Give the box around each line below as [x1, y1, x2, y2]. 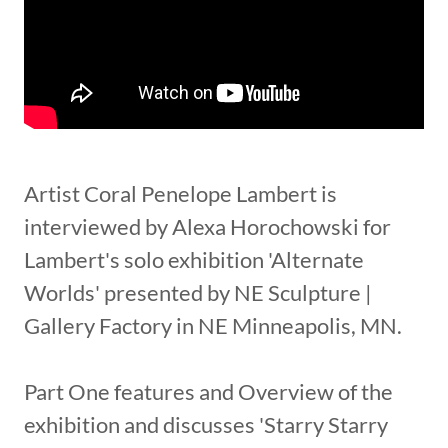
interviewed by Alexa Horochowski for [24, 212, 391, 240]
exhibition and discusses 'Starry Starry [24, 410, 388, 438]
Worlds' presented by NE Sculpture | [24, 278, 372, 306]
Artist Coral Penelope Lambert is [24, 179, 337, 207]
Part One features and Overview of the [24, 377, 393, 405]
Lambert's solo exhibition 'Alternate [24, 245, 364, 273]
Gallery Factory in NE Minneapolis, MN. [24, 311, 410, 339]
